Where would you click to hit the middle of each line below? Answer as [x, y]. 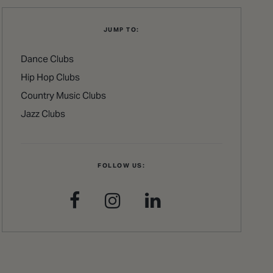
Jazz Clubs [43, 113]
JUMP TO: [121, 29]
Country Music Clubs [63, 95]
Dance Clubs [47, 58]
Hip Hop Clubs [50, 77]
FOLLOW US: [122, 165]
